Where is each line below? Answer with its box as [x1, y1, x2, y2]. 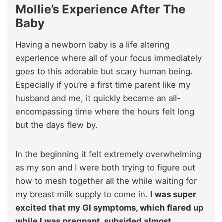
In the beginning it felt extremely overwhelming [15, 149, 201, 159]
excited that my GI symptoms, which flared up [15, 202, 204, 213]
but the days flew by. [15, 119, 98, 130]
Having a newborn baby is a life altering [15, 39, 169, 50]
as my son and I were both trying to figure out [15, 162, 195, 172]
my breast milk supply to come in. [15, 189, 150, 199]
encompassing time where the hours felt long [15, 106, 194, 116]
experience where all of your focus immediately [15, 53, 202, 63]
